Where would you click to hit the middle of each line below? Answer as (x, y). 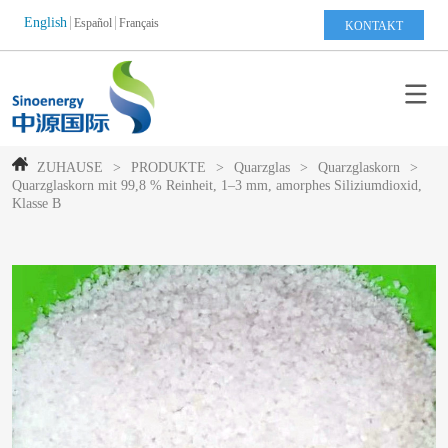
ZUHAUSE (70, 168)
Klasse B (37, 204)
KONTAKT (373, 25)
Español (93, 23)
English (46, 22)
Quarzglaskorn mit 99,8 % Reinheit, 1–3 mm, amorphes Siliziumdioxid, (217, 186)
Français (139, 23)
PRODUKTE (169, 168)
